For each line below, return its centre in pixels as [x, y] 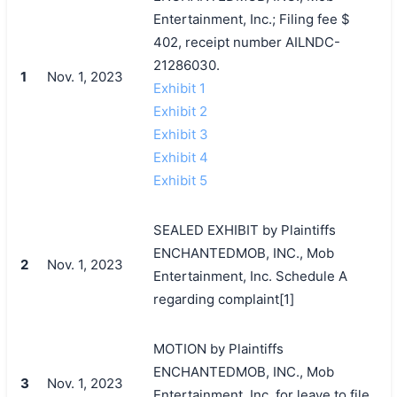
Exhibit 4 [180, 157]
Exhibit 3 [180, 134]
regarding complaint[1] [223, 299]
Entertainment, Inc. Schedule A [250, 276]
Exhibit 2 [180, 111]
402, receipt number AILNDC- [246, 42]
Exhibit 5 [180, 180]
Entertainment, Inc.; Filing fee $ [251, 19]
